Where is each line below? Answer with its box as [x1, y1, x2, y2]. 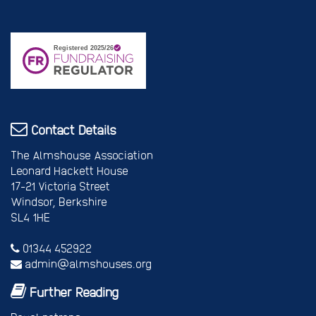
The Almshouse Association [11, 148, 153, 162]
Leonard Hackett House [11, 164, 128, 178]
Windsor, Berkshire [11, 195, 107, 209]
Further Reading [26, 284, 119, 300]
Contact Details [28, 122, 116, 138]
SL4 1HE [11, 210, 50, 224]
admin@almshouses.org [22, 257, 152, 271]
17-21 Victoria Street [11, 179, 110, 193]
